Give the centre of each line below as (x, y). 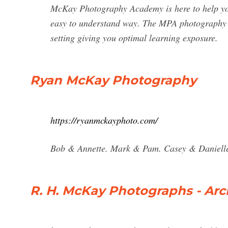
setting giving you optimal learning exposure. (134, 38)
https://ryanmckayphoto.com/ (104, 120)
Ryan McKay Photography (113, 80)
